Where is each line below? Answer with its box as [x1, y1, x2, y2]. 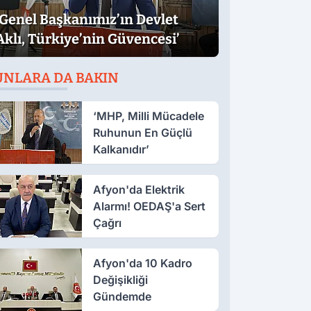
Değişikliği [92, 272, 148, 287]
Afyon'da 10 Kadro [92, 255, 192, 270]
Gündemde [92, 289, 151, 303]
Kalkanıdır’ [92, 142, 149, 156]
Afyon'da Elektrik [92, 182, 185, 196]
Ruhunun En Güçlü [92, 125, 192, 140]
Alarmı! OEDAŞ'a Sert [92, 199, 205, 213]
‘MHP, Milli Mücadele [92, 108, 204, 123]
